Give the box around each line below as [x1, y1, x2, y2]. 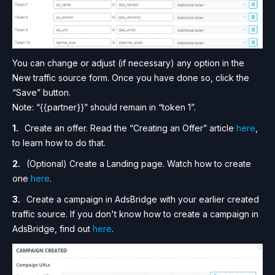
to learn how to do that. [12, 137, 106, 148]
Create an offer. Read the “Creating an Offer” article [25, 122, 236, 133]
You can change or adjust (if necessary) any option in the [12, 57, 244, 68]
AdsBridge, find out [12, 223, 93, 234]
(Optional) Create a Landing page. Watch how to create [26, 158, 251, 169]
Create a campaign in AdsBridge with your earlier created [26, 193, 259, 204]
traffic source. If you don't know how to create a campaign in [12, 208, 258, 219]
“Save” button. [12, 87, 71, 98]
